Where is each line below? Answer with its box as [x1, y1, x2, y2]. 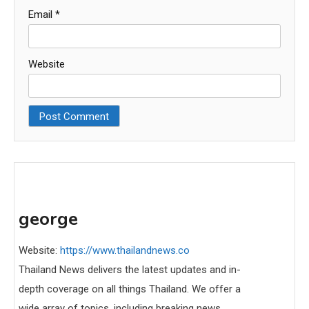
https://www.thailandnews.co [60, 244, 190, 257]
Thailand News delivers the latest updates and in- [19, 263, 241, 277]
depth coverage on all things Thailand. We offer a [19, 283, 241, 296]
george [19, 207, 78, 232]
